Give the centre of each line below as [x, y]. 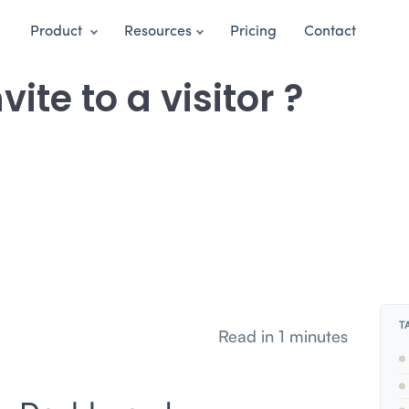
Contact [330, 32]
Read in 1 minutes [283, 336]
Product [58, 32]
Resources [158, 32]
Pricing [254, 32]
